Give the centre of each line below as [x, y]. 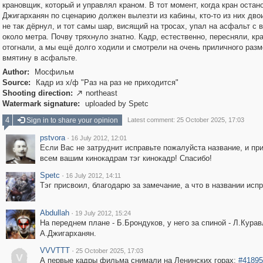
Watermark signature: [41, 104]
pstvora [52, 138]
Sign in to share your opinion [71, 120]
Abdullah [54, 213]
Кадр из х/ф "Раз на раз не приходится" [106, 82]
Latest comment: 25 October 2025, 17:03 [186, 120]
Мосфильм [53, 72]
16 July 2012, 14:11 [93, 176]
